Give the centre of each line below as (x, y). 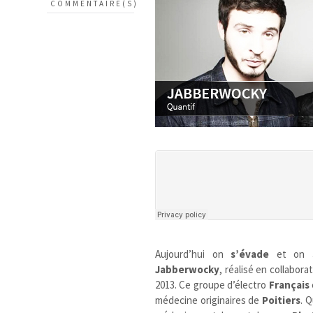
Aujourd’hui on (193, 254)
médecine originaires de (209, 300)
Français (289, 284)
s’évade (250, 254)
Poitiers (282, 300)
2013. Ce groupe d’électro (212, 284)
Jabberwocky (188, 269)
